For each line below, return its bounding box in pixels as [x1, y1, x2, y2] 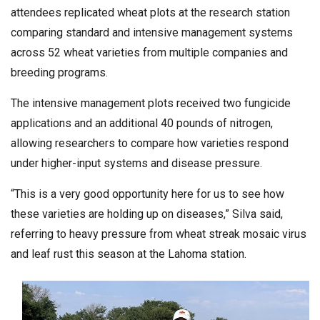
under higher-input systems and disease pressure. [11, 156, 265, 170]
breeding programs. [11, 65, 111, 79]
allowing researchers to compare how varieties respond [11, 136, 289, 150]
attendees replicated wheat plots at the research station [11, 5, 290, 19]
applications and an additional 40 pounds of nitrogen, [11, 116, 273, 130]
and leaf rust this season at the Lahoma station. [11, 246, 249, 261]
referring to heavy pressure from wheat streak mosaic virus [11, 226, 306, 241]
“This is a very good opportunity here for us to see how [11, 186, 284, 201]
